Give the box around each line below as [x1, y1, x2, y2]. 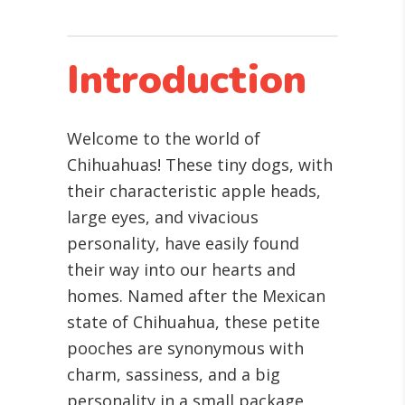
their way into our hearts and [67, 259, 296, 280]
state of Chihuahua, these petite [67, 311, 320, 333]
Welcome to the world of [67, 127, 260, 149]
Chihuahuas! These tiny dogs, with [67, 154, 333, 175]
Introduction [67, 53, 306, 108]
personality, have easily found [67, 232, 299, 254]
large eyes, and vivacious [67, 206, 259, 228]
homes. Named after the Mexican [67, 285, 325, 306]
